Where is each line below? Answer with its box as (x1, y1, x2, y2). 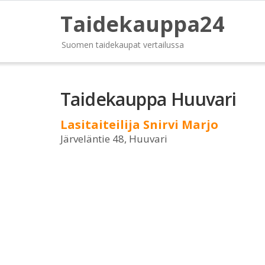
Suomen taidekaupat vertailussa (62, 39, 184, 50)
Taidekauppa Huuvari (60, 87, 237, 111)
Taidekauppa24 (60, 9, 225, 38)
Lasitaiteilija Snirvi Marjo (60, 117, 218, 132)
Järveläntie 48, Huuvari (60, 132, 167, 146)
